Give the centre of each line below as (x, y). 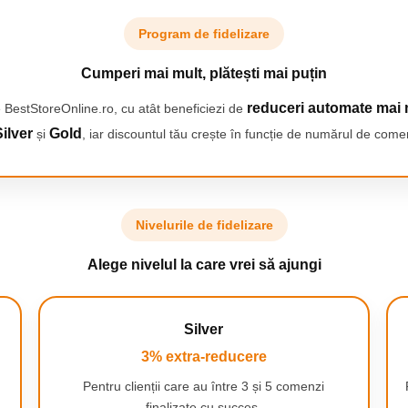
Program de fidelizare (204, 34)
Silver (204, 329)
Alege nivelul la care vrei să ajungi (204, 265)
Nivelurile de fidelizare (204, 225)
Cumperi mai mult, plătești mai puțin (204, 73)
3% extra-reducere (204, 357)
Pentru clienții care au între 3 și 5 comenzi (204, 386)
